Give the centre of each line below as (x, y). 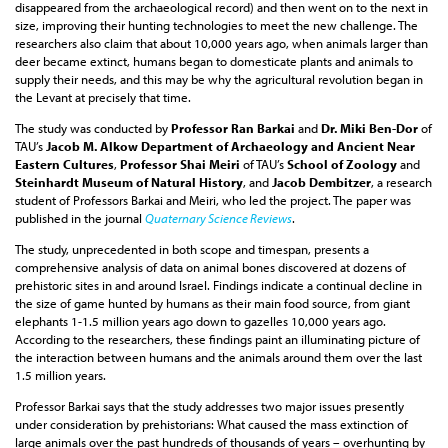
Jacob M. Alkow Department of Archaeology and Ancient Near (230, 146)
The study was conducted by (93, 128)
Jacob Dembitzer (321, 182)
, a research (401, 182)
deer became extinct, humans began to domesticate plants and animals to (214, 61)
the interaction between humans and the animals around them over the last (218, 357)
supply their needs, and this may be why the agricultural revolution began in (219, 79)
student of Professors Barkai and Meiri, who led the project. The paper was (213, 200)
